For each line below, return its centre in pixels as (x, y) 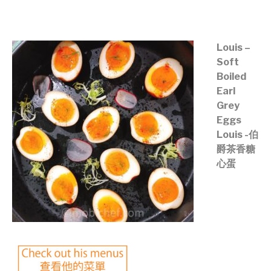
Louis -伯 (238, 134)
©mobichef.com (49, 15)
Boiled (232, 76)
